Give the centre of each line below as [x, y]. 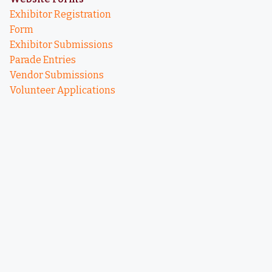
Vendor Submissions [57, 75]
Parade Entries [43, 60]
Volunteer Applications [63, 90]
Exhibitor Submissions [61, 45]
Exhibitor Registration [60, 14]
